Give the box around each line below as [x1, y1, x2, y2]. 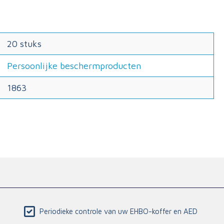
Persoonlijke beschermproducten [7, 60, 141, 71]
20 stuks [7, 38, 41, 49]
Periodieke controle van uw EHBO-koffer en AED [39, 207, 197, 215]
